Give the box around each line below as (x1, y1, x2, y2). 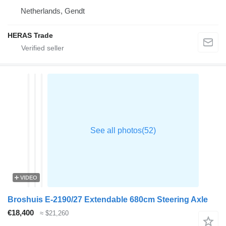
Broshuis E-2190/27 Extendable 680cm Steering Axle (8, 195, 208, 204)
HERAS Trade (8, 31, 53, 40)
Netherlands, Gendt (21, 7, 85, 16)
